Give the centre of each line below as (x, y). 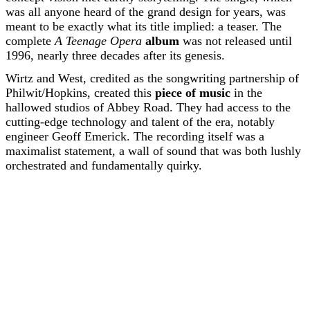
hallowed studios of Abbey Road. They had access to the (148, 107)
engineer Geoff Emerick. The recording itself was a (135, 136)
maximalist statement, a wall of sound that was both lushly (153, 151)
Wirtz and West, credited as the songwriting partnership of (152, 78)
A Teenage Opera (98, 41)
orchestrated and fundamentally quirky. (104, 165)
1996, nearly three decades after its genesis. (115, 55)
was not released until (236, 41)
